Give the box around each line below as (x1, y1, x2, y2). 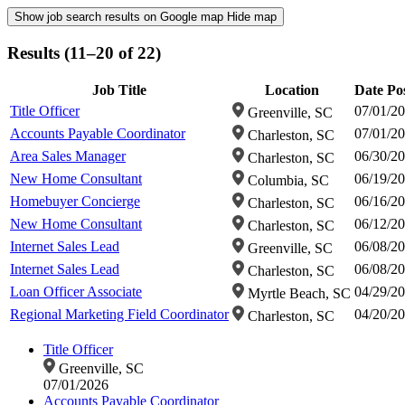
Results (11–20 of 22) (7, 42, 161, 62)
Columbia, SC (243, 173, 329, 189)
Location (264, 82, 319, 99)
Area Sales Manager (10, 148, 126, 165)
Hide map (227, 10, 277, 24)
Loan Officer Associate (10, 284, 142, 300)
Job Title (92, 82, 146, 99)
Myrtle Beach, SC (243, 286, 351, 302)
